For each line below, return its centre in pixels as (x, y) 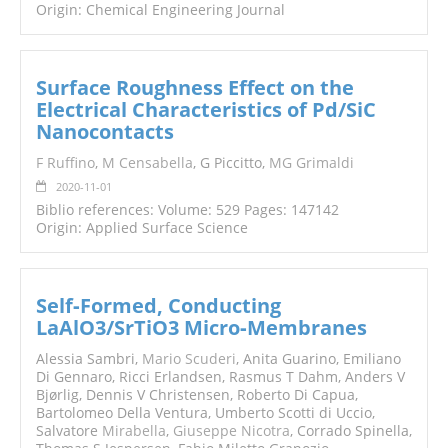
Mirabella (134, 431)
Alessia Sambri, (89, 359)
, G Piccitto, (231, 163)
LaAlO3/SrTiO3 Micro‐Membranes (201, 328)
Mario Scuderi (189, 359)
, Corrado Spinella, (351, 431)
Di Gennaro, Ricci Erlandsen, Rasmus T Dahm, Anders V (220, 377)
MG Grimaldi (311, 163)
